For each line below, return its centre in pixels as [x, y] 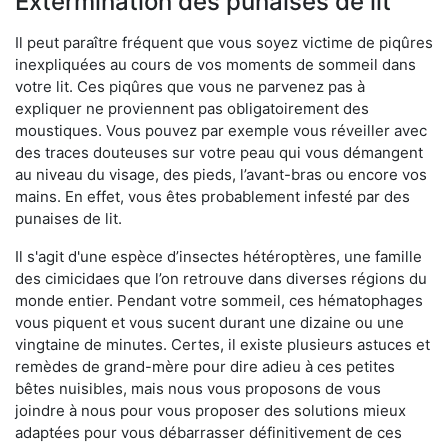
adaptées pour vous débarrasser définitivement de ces [208, 432]
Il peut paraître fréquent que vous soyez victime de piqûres [224, 42]
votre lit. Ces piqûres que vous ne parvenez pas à [190, 86]
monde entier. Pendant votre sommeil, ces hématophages [219, 300]
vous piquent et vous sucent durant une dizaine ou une [209, 322]
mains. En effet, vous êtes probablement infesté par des [212, 196]
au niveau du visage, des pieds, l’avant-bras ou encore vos [221, 174]
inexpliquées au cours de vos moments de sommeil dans [215, 64]
